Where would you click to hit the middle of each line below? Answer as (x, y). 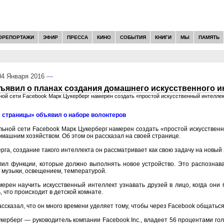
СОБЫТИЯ (133, 37)
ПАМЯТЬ (209, 37)
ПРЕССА (77, 37)
